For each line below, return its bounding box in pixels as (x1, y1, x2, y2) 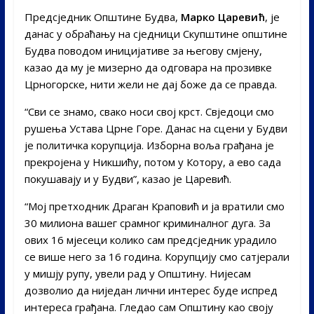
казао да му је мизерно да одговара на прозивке (24, 60, 272, 74)
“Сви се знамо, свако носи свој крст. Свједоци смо (24, 104, 274, 118)
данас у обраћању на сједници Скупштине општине (24, 26, 287, 41)
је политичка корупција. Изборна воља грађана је (24, 137, 274, 152)
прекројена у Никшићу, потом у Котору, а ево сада (24, 154, 281, 169)
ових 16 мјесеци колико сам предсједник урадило (24, 232, 277, 247)
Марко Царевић (180, 9, 265, 24)
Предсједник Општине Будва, (24, 9, 181, 24)
